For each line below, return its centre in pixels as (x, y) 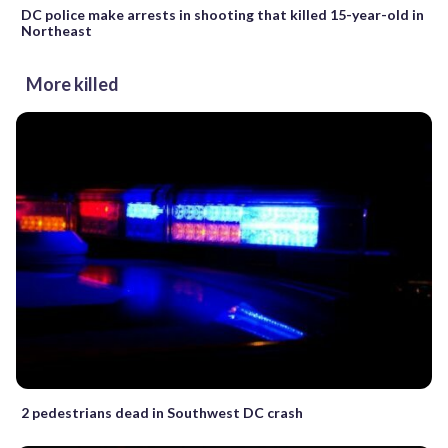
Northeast (56, 30)
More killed (72, 83)
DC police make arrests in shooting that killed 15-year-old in (222, 14)
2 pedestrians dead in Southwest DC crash (162, 413)
